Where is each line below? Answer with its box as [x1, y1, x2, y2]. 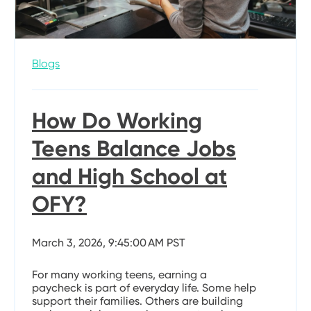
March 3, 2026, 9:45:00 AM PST [32, 235, 185, 249]
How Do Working [32, 107, 202, 134]
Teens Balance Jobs [32, 135, 236, 162]
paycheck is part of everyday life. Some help [32, 280, 256, 294]
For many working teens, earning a [32, 267, 207, 281]
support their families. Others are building [32, 294, 243, 308]
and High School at [32, 162, 227, 190]
